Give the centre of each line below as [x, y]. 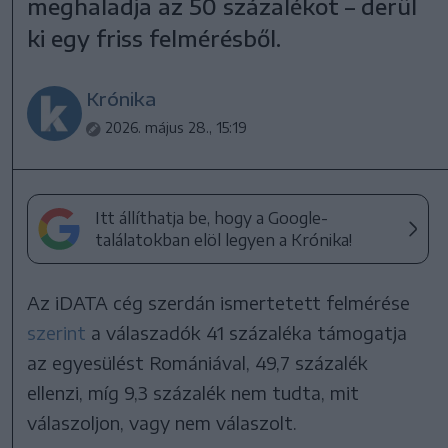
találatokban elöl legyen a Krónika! [224, 239]
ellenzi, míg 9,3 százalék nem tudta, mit [193, 392]
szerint [59, 332]
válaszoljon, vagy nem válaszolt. [162, 422]
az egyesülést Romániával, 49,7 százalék [198, 362]
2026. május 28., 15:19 [176, 127]
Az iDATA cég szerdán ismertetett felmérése [219, 302]
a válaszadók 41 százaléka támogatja [249, 332]
